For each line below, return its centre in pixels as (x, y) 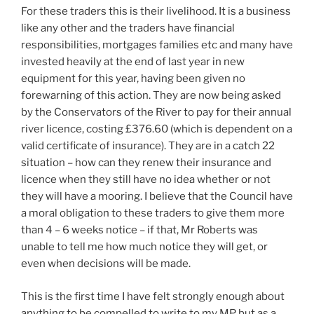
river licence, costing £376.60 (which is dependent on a (157, 129)
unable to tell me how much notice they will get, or (144, 247)
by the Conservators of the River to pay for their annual (156, 112)
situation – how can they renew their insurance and (146, 163)
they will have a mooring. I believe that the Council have (157, 196)
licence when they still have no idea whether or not (146, 179)
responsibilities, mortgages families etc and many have (157, 45)
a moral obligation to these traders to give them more (153, 213)
